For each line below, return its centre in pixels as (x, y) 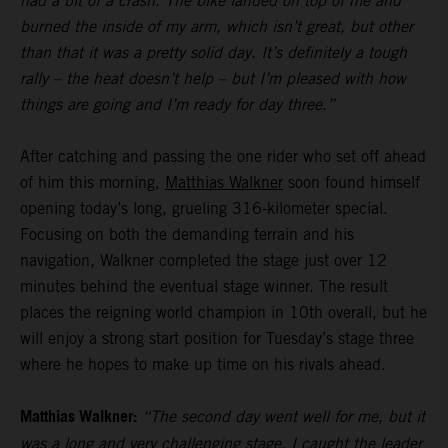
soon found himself (351, 183)
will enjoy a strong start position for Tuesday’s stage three (217, 339)
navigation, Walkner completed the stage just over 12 (203, 261)
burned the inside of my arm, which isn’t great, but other (216, 27)
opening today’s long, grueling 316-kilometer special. (204, 209)
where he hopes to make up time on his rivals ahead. (203, 365)
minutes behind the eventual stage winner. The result (204, 287)
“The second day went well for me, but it (283, 417)
